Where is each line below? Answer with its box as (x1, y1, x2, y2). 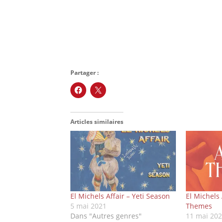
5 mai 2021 (70, 201, 107, 211)
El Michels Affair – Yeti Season (70, 191, 170, 201)
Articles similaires (70, 117, 123, 126)
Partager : (70, 68, 99, 77)
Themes (186, 201, 213, 211)
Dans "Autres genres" (70, 211, 142, 221)
